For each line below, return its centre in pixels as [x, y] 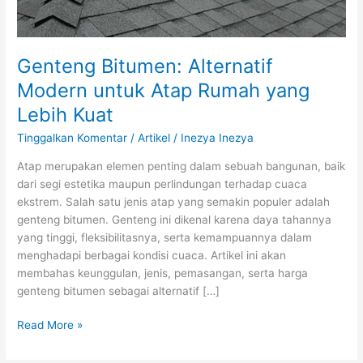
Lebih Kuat [66, 114]
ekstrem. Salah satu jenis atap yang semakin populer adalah [174, 201]
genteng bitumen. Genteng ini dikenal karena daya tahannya [175, 219]
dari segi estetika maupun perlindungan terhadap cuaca [162, 184]
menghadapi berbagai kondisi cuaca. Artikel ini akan [152, 255]
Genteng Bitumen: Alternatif [145, 66]
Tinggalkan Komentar [73, 138]
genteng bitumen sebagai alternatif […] [119, 290]
